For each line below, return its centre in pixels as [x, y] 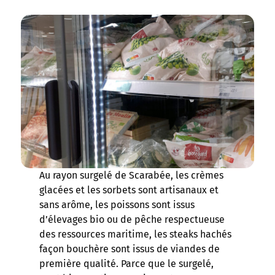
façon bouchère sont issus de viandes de [130, 249]
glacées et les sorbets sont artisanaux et [129, 190]
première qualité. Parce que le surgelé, [127, 264]
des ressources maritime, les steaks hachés [136, 234]
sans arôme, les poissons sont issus [117, 205]
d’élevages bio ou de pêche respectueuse [132, 220]
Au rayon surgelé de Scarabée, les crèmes [132, 176]
